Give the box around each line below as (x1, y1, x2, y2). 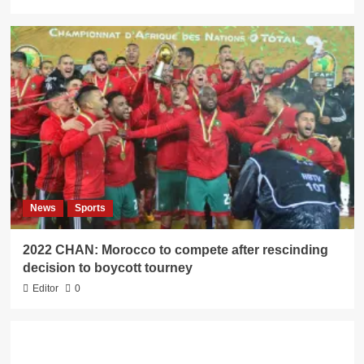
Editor (32, 282, 58, 294)
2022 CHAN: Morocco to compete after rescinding (22, 242, 328, 257)
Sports (74, 201, 106, 214)
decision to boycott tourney (22, 260, 193, 275)
